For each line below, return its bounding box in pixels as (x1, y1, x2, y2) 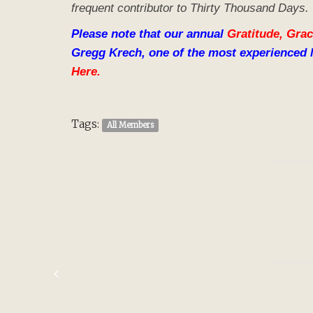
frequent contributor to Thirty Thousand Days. (71, 1, 309, 15)
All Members (106, 119, 154, 130)
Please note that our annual (71, 27, 224, 41)
